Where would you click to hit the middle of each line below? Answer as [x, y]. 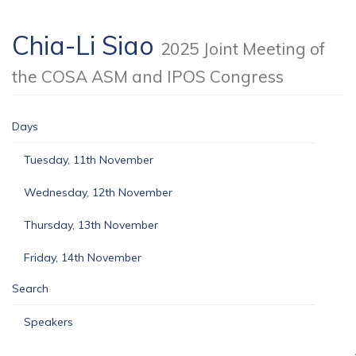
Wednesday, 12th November [98, 192]
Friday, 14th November [83, 257]
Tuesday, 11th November [89, 160]
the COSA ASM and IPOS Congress [148, 76]
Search [30, 288]
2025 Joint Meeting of [243, 48]
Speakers [48, 322]
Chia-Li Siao [86, 45]
